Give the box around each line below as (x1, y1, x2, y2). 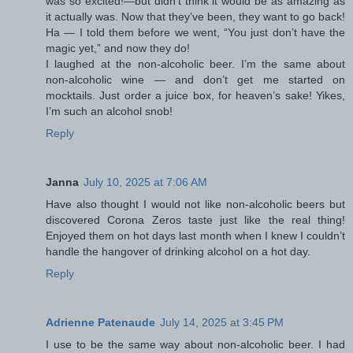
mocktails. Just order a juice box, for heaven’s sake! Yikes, (46, 89, 345, 102)
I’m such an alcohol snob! (46, 105, 173, 118)
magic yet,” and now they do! (46, 42, 190, 55)
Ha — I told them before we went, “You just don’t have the (46, 26, 345, 39)
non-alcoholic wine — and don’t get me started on (46, 73, 345, 87)
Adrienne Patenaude (46, 316, 155, 329)
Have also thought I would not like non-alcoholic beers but (46, 198, 345, 211)
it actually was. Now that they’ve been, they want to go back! (46, 10, 345, 24)
